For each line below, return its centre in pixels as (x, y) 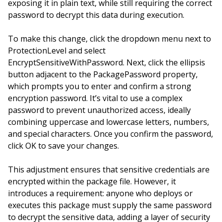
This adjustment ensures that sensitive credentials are (109, 169)
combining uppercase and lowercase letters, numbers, (109, 122)
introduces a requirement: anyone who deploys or (100, 193)
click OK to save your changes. (63, 146)
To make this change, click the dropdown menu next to (110, 39)
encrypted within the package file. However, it (92, 181)
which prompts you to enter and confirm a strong (100, 86)
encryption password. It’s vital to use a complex (95, 98)
